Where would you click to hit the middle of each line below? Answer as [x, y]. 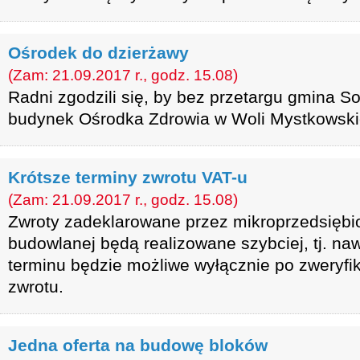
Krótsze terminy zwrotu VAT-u [128, 177]
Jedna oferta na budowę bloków [138, 345]
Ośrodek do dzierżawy [98, 53]
